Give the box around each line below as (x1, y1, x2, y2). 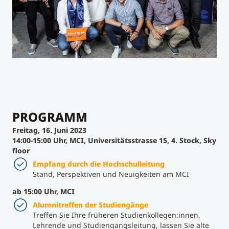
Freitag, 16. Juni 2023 (12, 125, 86, 135)
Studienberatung (86, 16, 152, 28)
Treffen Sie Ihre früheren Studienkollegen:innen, (33, 210, 200, 220)
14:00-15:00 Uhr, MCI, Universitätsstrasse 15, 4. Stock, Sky (12, 135, 216, 145)
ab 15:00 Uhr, (12, 186, 60, 196)
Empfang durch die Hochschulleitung (33, 158, 165, 169)
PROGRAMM (12, 108, 87, 125)
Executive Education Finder (67, 43, 171, 55)
